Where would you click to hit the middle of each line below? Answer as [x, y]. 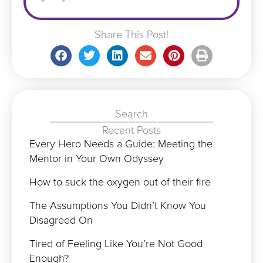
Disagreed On [61, 220]
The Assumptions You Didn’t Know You [118, 206]
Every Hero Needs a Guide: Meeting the [121, 144]
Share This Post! [131, 35]
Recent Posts [131, 131]
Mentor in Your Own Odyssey [97, 159]
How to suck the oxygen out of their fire [120, 182]
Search [131, 114]
